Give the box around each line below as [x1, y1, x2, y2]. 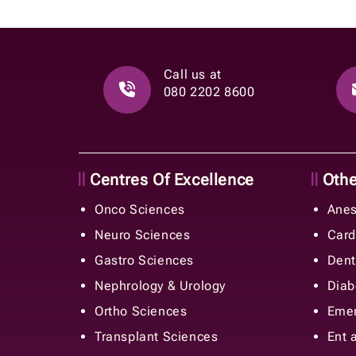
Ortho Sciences [95, 303, 188, 319]
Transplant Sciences [95, 328, 219, 344]
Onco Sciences [95, 201, 185, 217]
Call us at [163, 66, 222, 82]
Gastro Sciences [95, 252, 194, 268]
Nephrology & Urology [95, 277, 226, 293]
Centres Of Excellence [85, 169, 254, 189]
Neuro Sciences [95, 226, 191, 242]
